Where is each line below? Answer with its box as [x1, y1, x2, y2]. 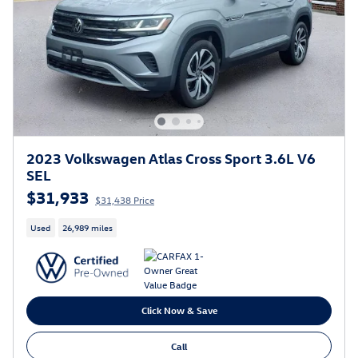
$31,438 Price [95, 193, 154, 207]
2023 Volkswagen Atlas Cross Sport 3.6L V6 [26, 149, 316, 168]
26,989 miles [62, 221, 113, 234]
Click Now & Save [141, 304, 217, 317]
